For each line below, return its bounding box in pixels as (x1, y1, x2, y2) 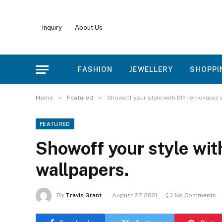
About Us (75, 23, 103, 31)
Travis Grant (65, 192, 102, 199)
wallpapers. (36, 160, 129, 180)
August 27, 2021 (112, 192, 157, 199)
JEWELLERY (129, 65, 173, 73)
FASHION (78, 65, 113, 73)
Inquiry (42, 23, 62, 31)
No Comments (174, 192, 216, 199)
